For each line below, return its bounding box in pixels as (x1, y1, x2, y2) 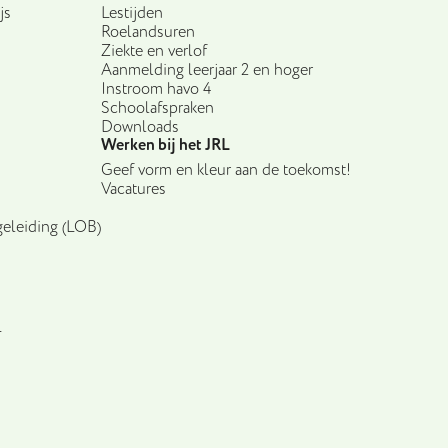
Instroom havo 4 (100, 79, 212, 99)
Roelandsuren (100, 22, 195, 42)
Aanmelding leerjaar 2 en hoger (100, 60, 313, 80)
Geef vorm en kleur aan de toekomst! (100, 160, 351, 180)
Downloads (100, 117, 179, 137)
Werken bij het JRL (100, 135, 230, 155)
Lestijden (100, 3, 163, 23)
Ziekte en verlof (100, 41, 207, 61)
